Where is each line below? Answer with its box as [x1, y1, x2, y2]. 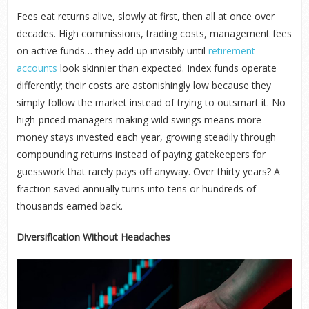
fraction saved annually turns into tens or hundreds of [16, 182, 256, 195]
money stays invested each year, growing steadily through [16, 130, 276, 143]
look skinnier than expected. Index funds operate [57, 61, 277, 74]
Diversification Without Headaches [16, 230, 170, 243]
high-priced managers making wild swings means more [16, 113, 261, 126]
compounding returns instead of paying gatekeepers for [16, 148, 266, 161]
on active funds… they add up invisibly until [16, 44, 208, 57]
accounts [16, 61, 57, 74]
